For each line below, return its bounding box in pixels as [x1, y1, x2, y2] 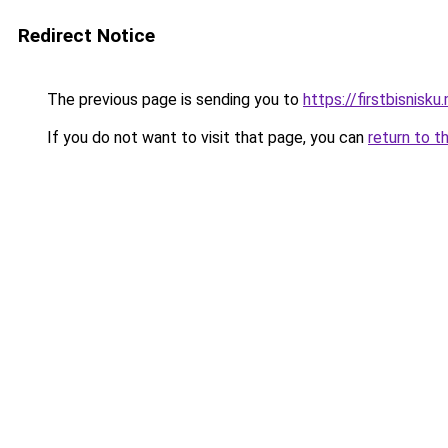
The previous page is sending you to [43, 90, 303, 109]
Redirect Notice [18, 24, 155, 47]
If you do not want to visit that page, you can [43, 128, 368, 147]
